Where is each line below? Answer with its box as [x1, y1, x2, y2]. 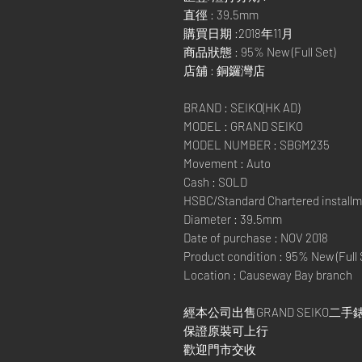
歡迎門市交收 [183, 342, 256, 356]
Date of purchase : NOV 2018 [183, 230, 328, 245]
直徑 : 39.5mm [183, 7, 261, 22]
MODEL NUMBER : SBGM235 [183, 137, 330, 152]
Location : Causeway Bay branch [183, 267, 352, 282]
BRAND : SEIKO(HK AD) [183, 100, 300, 115]
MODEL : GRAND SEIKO [183, 119, 305, 133]
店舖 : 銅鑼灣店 [183, 63, 265, 78]
